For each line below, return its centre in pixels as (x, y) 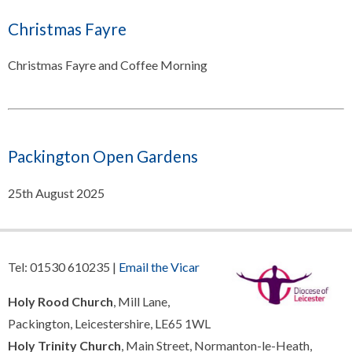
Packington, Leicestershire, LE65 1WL (109, 323)
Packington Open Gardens (103, 156)
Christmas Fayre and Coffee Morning (107, 65)
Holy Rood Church (60, 301)
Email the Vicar (159, 266)
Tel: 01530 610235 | (63, 266)
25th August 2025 (56, 192)
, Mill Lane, (141, 301)
